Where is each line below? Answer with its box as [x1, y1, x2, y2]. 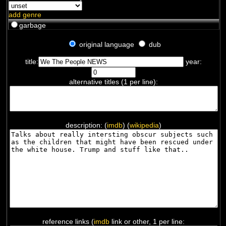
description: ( [66, 121, 107, 129]
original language [77, 40, 136, 48]
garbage [19, 21, 46, 29]
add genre [9, 10, 42, 19]
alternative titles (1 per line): [69, 77, 158, 86]
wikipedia [130, 121, 159, 129]
